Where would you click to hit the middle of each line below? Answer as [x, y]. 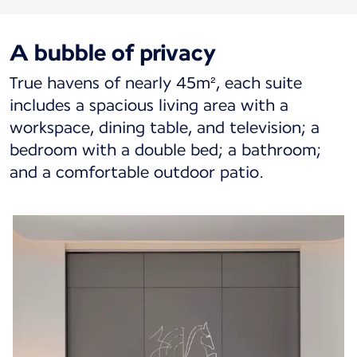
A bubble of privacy [113, 53]
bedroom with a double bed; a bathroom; [165, 150]
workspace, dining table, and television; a [165, 128]
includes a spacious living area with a [149, 106]
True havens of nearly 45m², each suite [156, 83]
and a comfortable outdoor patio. [137, 173]
